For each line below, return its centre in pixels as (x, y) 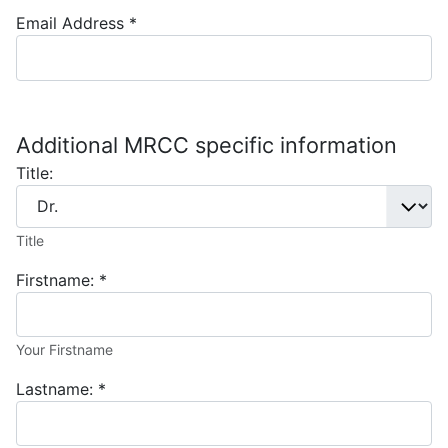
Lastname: (54, 389)
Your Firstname (64, 350)
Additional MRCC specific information (206, 144)
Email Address (70, 23)
